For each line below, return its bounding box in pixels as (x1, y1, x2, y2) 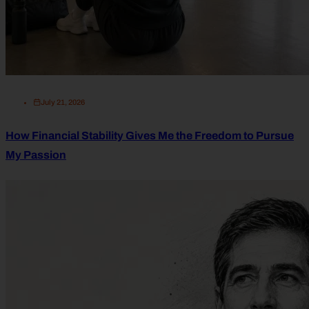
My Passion (6, 149, 66, 161)
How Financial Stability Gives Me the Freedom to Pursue (6, 130, 294, 142)
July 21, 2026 (41, 98, 85, 107)
